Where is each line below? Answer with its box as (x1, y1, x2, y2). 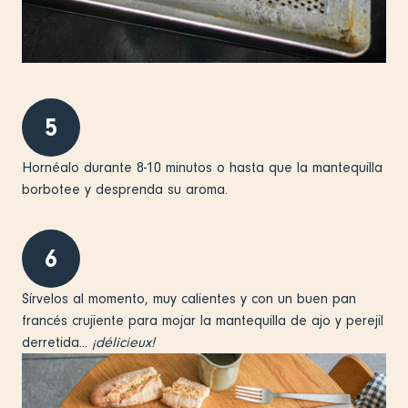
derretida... (22, 333, 92, 351)
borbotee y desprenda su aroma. (22, 180, 228, 198)
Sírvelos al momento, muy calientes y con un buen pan (22, 290, 356, 307)
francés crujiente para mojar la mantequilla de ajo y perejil (22, 311, 383, 329)
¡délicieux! (92, 333, 155, 351)
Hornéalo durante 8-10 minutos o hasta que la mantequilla (22, 158, 382, 176)
